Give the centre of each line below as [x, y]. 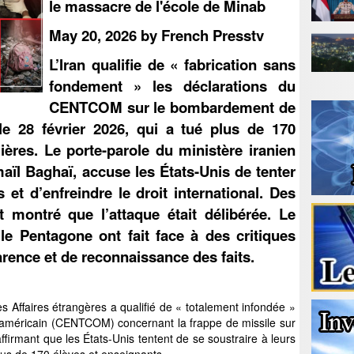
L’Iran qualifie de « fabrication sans [172, 64]
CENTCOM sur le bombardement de [172, 107]
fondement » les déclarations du [172, 86]
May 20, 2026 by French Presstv [156, 35]
